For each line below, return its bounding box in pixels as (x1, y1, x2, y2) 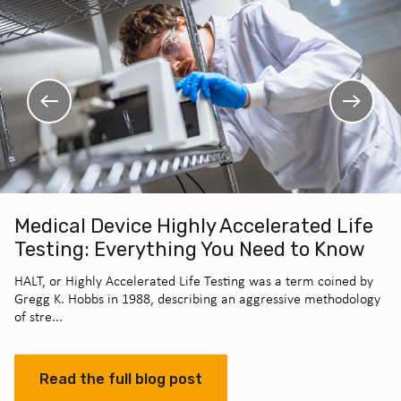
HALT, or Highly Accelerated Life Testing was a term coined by (14, 272, 373, 289)
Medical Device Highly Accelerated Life (14, 214, 373, 238)
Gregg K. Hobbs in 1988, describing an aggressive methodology (14, 290, 380, 307)
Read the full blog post (39, 371, 202, 388)
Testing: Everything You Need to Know (14, 237, 365, 261)
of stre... (14, 308, 63, 325)
